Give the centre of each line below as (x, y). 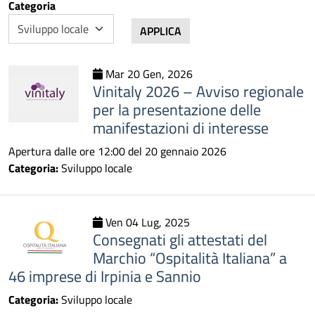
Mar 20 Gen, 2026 (148, 74)
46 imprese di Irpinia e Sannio (105, 276)
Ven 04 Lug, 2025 (146, 222)
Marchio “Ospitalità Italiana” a (190, 258)
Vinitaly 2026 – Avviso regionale (198, 91)
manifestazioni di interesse (181, 128)
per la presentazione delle (177, 109)
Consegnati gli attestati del (180, 239)
